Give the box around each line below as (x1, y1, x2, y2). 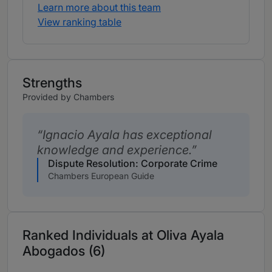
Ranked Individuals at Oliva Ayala (22, 227, 224, 243)
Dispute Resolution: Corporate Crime (48, 157, 217, 170)
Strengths (22, 75, 82, 91)
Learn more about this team (38, 1, 161, 14)
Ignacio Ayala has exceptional (42, 127, 212, 143)
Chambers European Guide (48, 171, 154, 182)
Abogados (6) (22, 243, 105, 259)
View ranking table (38, 16, 121, 29)
